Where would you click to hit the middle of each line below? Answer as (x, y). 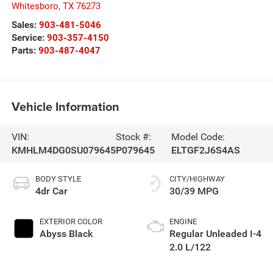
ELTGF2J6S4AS (205, 150)
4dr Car (51, 191)
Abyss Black (66, 234)
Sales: (25, 25)
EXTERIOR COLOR (71, 222)
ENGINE (183, 222)
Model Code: (198, 136)
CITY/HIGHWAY (197, 179)
